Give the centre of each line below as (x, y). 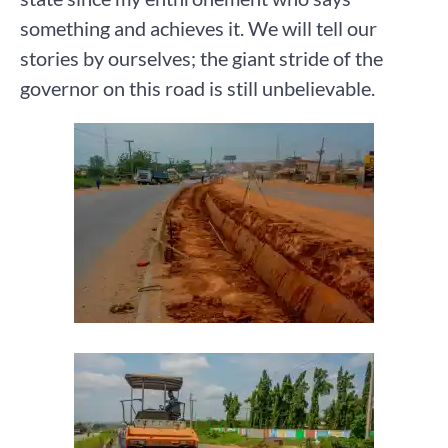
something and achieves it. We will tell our (198, 28)
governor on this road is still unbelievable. (197, 88)
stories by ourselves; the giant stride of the (201, 58)
